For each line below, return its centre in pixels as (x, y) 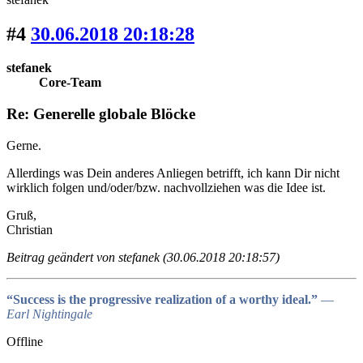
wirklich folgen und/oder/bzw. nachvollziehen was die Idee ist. (166, 187)
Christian (30, 229)
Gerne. (24, 145)
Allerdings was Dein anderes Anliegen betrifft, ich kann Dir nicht (173, 173)
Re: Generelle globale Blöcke (101, 114)
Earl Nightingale (49, 314)
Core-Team (70, 83)
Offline (25, 341)
